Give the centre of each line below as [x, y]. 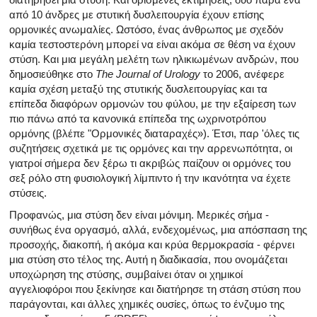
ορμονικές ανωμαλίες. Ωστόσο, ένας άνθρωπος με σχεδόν [146, 29]
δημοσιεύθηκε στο [52, 74]
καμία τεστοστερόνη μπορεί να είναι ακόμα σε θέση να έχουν [152, 44]
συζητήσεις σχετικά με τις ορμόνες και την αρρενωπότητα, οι [151, 148]
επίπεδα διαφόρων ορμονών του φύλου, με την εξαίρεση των [153, 103]
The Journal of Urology [148, 74]
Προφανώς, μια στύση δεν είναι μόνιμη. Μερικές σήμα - [139, 214]
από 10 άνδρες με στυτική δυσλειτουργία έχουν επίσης [137, 14]
